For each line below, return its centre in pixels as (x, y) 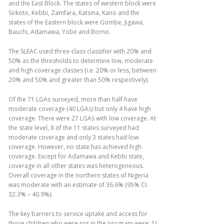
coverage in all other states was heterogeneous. (76, 166)
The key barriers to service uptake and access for (78, 214)
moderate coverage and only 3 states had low (73, 137)
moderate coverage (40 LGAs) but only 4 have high (80, 109)
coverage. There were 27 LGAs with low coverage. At (82, 118)
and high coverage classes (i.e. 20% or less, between (82, 70)
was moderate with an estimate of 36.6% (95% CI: (78, 185)
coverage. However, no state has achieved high (75, 147)
